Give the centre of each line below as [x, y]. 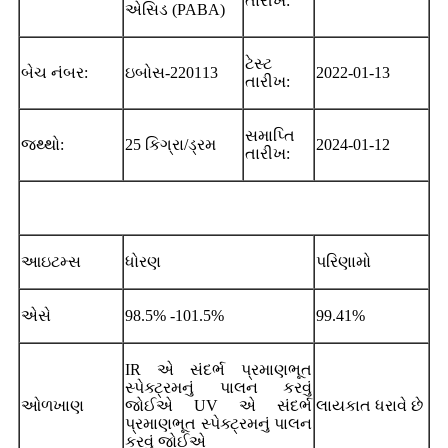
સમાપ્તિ [270, 135]
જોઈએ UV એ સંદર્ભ [218, 405]
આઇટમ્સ [51, 261]
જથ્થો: [42, 144]
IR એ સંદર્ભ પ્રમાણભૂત [218, 369]
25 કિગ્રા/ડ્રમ [170, 144]
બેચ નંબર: [54, 72]
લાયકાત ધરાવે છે [369, 405]
